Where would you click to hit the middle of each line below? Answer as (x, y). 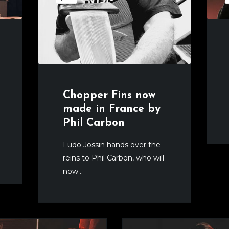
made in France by (112, 109)
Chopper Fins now (109, 96)
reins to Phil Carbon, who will (113, 158)
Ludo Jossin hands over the (112, 145)
